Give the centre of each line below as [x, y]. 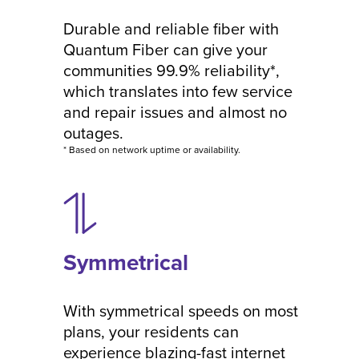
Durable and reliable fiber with [171, 28]
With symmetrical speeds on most [181, 311]
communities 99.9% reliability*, [171, 70]
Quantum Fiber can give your [165, 49]
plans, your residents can [151, 331]
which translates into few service [178, 91]
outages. [93, 133]
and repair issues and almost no [175, 112]
